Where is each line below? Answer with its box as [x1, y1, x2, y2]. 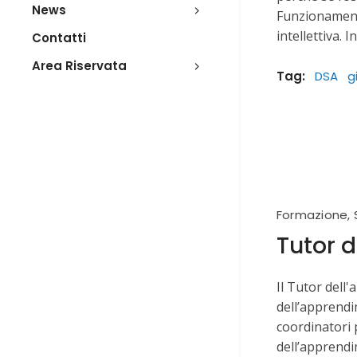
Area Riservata [32, 57, 127, 74]
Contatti [32, 29, 86, 46]
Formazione [277, 206, 348, 224]
